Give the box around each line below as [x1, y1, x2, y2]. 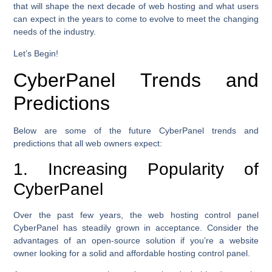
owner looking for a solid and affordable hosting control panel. [13, 248, 251, 258]
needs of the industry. [13, 27, 97, 37]
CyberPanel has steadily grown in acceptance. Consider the [13, 222, 259, 233]
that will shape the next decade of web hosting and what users [13, 1, 259, 12]
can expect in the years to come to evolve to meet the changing [13, 14, 259, 24]
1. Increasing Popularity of [13, 159, 259, 178]
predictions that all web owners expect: [13, 138, 163, 149]
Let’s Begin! [13, 48, 59, 58]
